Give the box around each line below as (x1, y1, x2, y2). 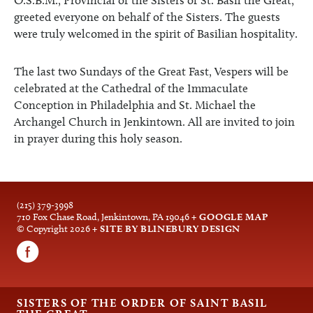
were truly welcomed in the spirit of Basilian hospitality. (14, 27, 298, 41)
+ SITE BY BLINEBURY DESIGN (92, 223, 241, 234)
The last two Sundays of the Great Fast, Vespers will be (14, 64, 289, 78)
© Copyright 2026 (17, 223, 92, 235)
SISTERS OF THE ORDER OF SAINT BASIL (17, 296, 268, 310)
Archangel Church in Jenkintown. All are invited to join (14, 115, 295, 129)
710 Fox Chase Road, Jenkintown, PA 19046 (17, 211, 191, 223)
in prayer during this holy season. (14, 131, 182, 145)
